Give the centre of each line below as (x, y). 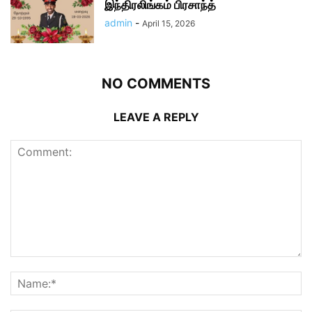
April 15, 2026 (169, 23)
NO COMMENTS (156, 84)
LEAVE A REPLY (156, 117)
